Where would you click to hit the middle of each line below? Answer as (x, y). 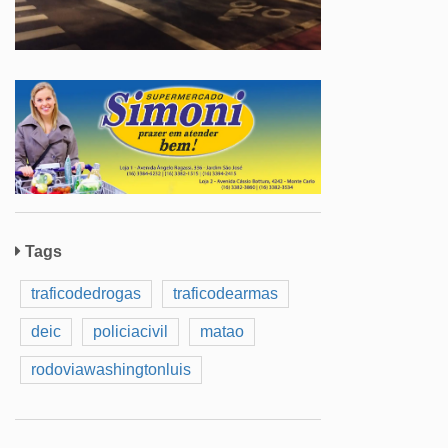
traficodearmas (225, 293)
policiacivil (130, 331)
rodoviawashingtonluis (111, 369)
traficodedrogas (86, 293)
